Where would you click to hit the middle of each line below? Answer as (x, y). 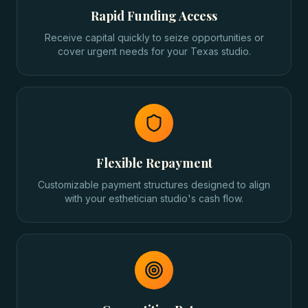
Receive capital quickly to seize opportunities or (154, 37)
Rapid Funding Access (154, 16)
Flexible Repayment (154, 163)
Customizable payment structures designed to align (154, 185)
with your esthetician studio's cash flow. (154, 198)
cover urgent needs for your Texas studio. (154, 51)
